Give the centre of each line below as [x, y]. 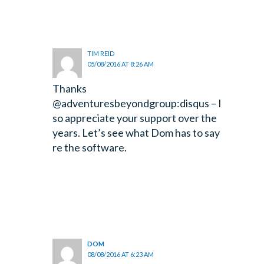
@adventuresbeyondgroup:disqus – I [137, 103]
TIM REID [101, 54]
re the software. [89, 148]
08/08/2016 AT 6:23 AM [121, 255]
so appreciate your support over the [134, 118]
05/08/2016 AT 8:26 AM [121, 64]
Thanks [69, 89]
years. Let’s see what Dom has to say [136, 133]
